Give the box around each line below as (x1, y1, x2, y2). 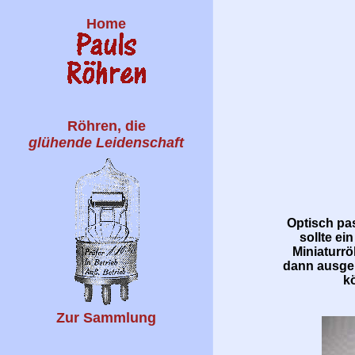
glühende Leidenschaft (29, 135, 185, 151)
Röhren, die (67, 118, 146, 134)
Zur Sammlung (56, 310, 157, 326)
